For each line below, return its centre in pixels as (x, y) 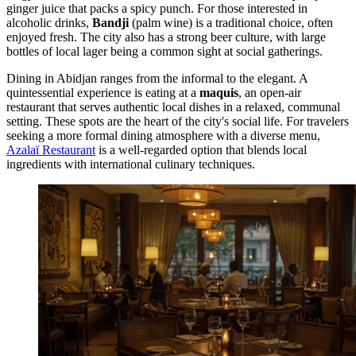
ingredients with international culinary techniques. (131, 164)
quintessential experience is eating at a (103, 93)
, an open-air (270, 93)
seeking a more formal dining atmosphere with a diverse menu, (163, 136)
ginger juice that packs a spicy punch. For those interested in (157, 9)
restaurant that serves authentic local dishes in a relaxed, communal (173, 107)
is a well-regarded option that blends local (201, 150)
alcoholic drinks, (49, 23)
